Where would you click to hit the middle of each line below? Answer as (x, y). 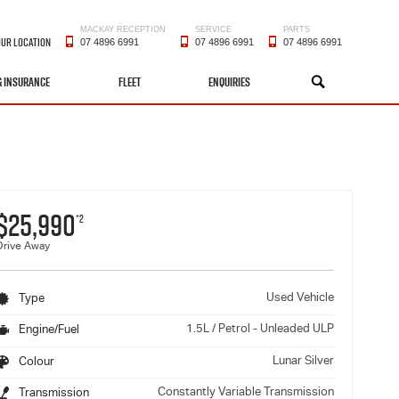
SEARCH (334, 82)
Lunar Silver (303, 362)
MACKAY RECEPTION (123, 29)
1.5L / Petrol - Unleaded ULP (260, 330)
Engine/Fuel (47, 331)
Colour (35, 363)
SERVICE (213, 29)
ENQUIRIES (230, 82)
